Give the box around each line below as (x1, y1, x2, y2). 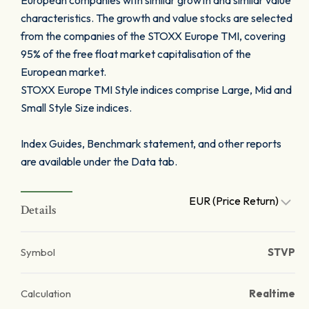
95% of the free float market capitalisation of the (21, 47, 251, 61)
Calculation (21, 287, 71, 300)
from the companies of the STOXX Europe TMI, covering (21, 29, 286, 43)
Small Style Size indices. (21, 101, 132, 114)
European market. (21, 65, 106, 79)
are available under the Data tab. (21, 154, 177, 168)
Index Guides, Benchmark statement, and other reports (21, 137, 281, 150)
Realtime (249, 287, 295, 300)
